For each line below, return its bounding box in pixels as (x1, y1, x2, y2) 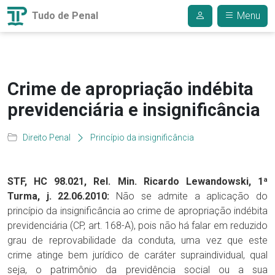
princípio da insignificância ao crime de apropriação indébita (7, 205, 268, 217)
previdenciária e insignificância (7, 99, 260, 120)
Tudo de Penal (29, 9, 98, 21)
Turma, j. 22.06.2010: (7, 190, 110, 202)
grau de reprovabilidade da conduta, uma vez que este (7, 234, 268, 246)
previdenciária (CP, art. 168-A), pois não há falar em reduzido (7, 220, 268, 231)
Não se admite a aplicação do (109, 190, 268, 202)
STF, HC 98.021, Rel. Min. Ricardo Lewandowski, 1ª (7, 176, 268, 187)
